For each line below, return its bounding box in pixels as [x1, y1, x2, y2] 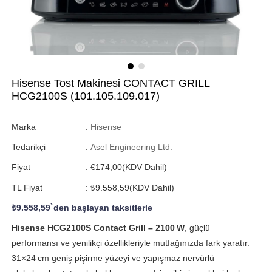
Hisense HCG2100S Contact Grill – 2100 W [11, 222, 185, 233]
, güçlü [184, 222, 210, 233]
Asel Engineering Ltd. [90, 142, 172, 152]
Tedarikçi [11, 142, 46, 152]
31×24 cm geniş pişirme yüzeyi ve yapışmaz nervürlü [11, 253, 214, 263]
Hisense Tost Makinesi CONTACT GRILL [11, 76, 209, 89]
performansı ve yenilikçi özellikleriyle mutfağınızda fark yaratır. [11, 237, 250, 248]
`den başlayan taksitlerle [50, 202, 152, 212]
